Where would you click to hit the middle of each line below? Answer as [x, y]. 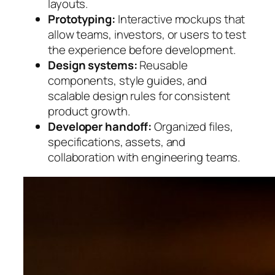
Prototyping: [82, 19]
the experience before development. [142, 50]
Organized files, [192, 127]
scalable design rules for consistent [139, 96]
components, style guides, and [128, 81]
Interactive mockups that [180, 19]
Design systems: [93, 65]
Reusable [162, 65]
